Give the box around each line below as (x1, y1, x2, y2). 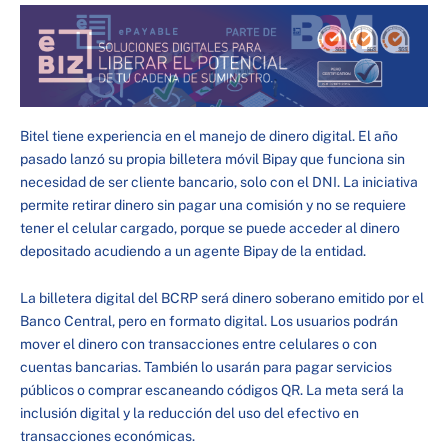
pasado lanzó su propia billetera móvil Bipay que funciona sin (20, 150, 405, 167)
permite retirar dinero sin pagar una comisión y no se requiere (20, 196, 406, 213)
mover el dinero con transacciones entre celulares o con (20, 336, 377, 353)
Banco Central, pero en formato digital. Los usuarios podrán (20, 313, 398, 330)
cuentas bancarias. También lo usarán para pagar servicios (20, 359, 392, 376)
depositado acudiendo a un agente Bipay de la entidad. (20, 242, 366, 259)
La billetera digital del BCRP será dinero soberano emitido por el (20, 290, 424, 307)
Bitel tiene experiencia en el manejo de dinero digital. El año (20, 127, 398, 144)
